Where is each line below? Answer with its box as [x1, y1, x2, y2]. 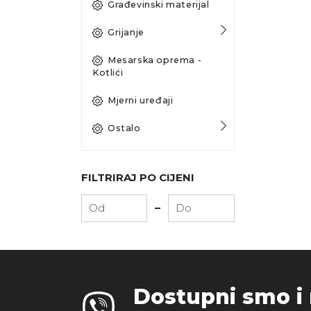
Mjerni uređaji [108, 94, 174, 106]
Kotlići [92, 67, 124, 78]
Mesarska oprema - [108, 54, 202, 65]
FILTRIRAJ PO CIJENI [81, 170, 194, 184]
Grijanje [108, 26, 144, 37]
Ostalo [108, 122, 141, 133]
